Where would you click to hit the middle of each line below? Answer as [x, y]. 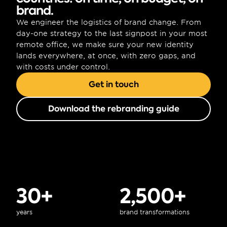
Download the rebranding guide [113, 109]
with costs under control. [63, 67]
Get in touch [113, 84]
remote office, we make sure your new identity [105, 45]
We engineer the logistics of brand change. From [109, 22]
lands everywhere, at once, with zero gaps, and [106, 56]
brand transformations [155, 212]
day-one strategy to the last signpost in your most [112, 33]
